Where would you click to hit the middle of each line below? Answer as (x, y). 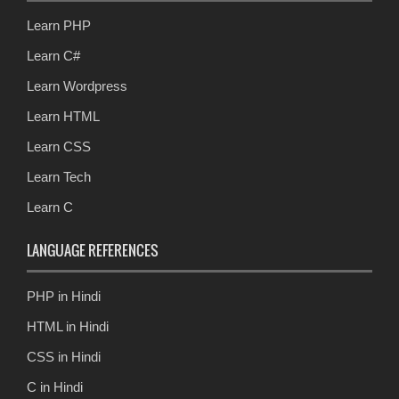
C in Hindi (55, 387)
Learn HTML (63, 117)
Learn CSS (59, 147)
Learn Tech (59, 177)
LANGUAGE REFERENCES (93, 251)
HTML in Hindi (68, 327)
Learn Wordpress (77, 86)
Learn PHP (59, 26)
